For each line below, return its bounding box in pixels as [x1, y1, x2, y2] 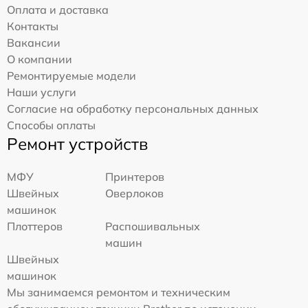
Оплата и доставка [7, 3, 109, 17]
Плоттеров [7, 219, 63, 234]
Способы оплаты [7, 118, 96, 133]
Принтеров [105, 170, 165, 184]
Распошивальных [105, 219, 201, 234]
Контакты [7, 19, 58, 34]
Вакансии [7, 36, 60, 50]
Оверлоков [105, 186, 164, 201]
